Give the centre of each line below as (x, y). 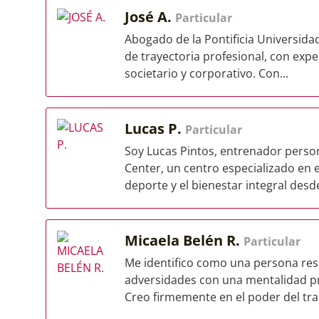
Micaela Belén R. (184, 240)
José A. (150, 17)
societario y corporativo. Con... (206, 73)
